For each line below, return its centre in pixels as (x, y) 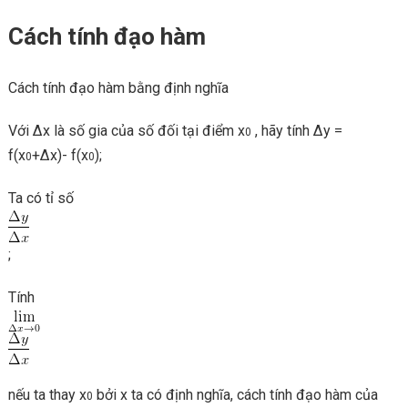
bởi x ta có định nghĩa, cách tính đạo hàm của (235, 395)
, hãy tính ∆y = (296, 131)
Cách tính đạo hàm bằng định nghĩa (118, 88)
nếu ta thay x (47, 395)
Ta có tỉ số (42, 198)
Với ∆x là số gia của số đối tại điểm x (126, 131)
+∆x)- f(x (60, 155)
